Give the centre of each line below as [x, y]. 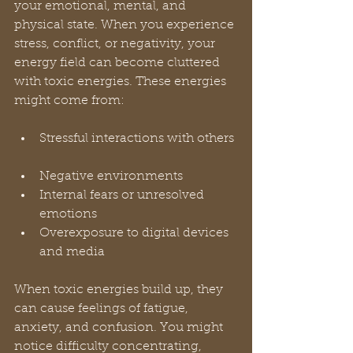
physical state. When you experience [126, 26]
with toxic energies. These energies [122, 82]
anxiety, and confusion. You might [120, 328]
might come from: [69, 101]
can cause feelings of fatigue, [103, 309]
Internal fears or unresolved [123, 196]
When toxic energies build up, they [120, 290]
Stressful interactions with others [138, 139]
